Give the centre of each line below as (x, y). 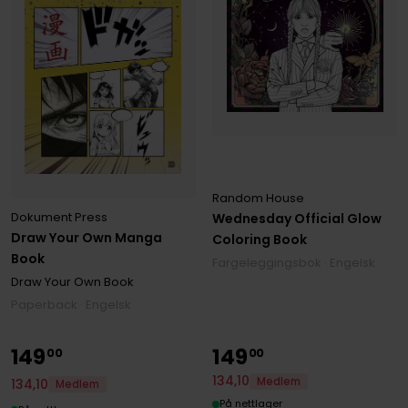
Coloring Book (260, 240)
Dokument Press (59, 218)
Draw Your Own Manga (86, 238)
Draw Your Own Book (72, 282)
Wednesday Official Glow (297, 219)
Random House (259, 199)
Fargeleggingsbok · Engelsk (294, 263)
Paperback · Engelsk (71, 305)
